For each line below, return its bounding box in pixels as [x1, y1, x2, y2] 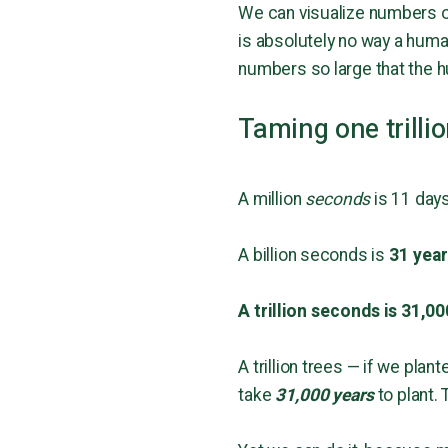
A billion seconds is [238, 243, 389, 269]
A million [238, 187, 306, 213]
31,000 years [275, 383, 374, 409]
